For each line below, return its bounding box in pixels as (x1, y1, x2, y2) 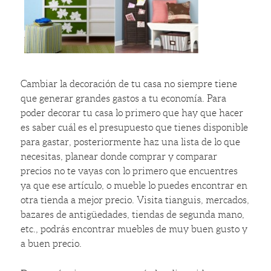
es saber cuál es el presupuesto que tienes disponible (21, 122, 249, 133)
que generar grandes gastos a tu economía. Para (21, 93, 227, 104)
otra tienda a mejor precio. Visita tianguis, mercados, (21, 195, 250, 206)
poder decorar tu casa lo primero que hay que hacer (21, 108, 244, 119)
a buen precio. (21, 238, 82, 249)
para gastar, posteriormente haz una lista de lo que (21, 137, 241, 148)
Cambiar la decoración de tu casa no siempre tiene (21, 79, 238, 90)
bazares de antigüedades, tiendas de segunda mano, (21, 209, 245, 220)
